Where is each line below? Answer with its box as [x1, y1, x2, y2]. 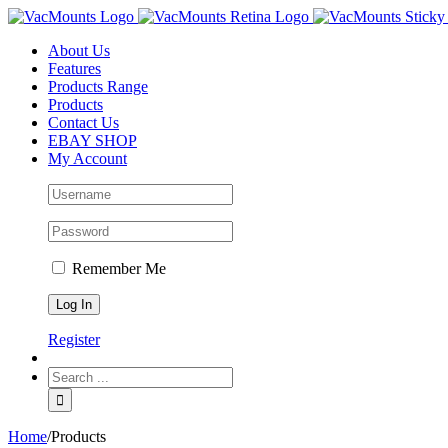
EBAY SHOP [48, 132, 137, 149]
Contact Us [48, 114, 119, 131]
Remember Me [68, 260, 166, 277]
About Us [48, 42, 110, 59]
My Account [48, 150, 127, 167]
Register [48, 331, 100, 348]
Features [48, 60, 101, 77]
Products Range [48, 78, 148, 95]
